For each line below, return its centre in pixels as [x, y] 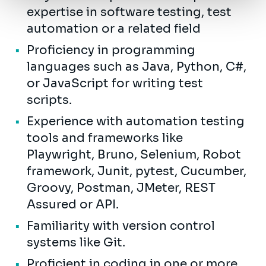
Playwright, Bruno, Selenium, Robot [134, 154]
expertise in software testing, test [129, 12]
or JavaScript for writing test [115, 83]
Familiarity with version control [121, 226]
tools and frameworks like [105, 138]
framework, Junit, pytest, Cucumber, [137, 171]
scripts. [51, 100]
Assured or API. [74, 204]
